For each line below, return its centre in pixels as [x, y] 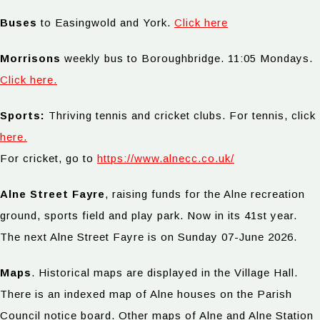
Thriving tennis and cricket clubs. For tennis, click [180, 115]
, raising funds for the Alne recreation [205, 194]
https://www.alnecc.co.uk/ [166, 158]
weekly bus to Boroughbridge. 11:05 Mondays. [187, 58]
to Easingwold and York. [106, 22]
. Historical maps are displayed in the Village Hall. [165, 272]
